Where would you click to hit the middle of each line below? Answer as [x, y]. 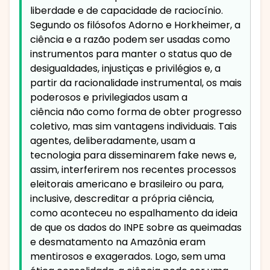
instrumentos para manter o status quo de [131, 54]
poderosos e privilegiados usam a [109, 98]
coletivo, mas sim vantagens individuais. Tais [133, 127]
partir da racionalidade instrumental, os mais [136, 83]
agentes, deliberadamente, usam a [113, 141]
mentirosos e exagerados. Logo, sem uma [128, 257]
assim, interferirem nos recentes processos [133, 170]
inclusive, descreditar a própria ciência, [122, 199]
